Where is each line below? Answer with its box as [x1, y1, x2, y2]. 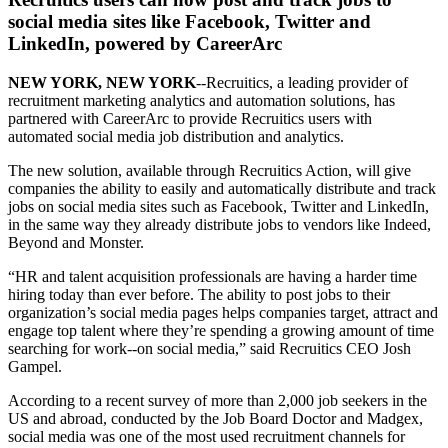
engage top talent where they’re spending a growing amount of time [8, 322, 434, 340]
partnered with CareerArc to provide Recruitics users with [8, 110, 372, 128]
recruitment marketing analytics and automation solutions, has [8, 92, 395, 110]
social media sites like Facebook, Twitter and [8, 11, 371, 33]
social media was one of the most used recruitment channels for [8, 428, 405, 446]
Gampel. [8, 358, 62, 376]
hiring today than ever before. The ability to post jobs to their [8, 286, 390, 304]
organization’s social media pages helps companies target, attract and [8, 304, 438, 322]
